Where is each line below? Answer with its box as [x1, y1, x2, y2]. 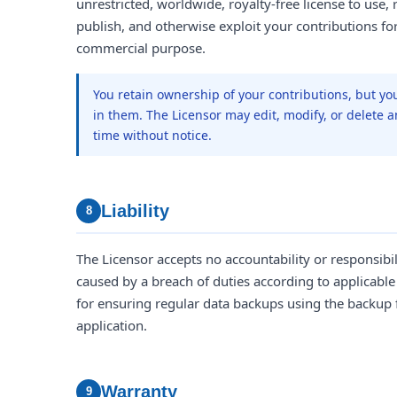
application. [76, 316, 147, 334]
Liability [101, 201, 169, 221]
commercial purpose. [76, 39, 206, 57]
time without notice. [93, 127, 212, 144]
